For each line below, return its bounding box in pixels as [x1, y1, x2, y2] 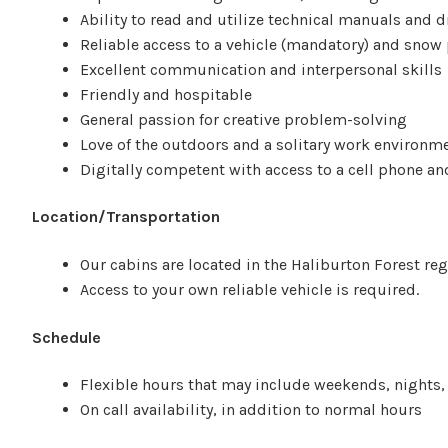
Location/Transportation [32, 207, 220, 227]
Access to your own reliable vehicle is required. [80, 279, 419, 299]
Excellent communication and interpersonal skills [80, 59, 442, 79]
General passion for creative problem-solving [80, 109, 407, 129]
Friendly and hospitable [80, 84, 252, 104]
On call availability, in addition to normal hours [80, 400, 422, 420]
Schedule [32, 327, 101, 347]
